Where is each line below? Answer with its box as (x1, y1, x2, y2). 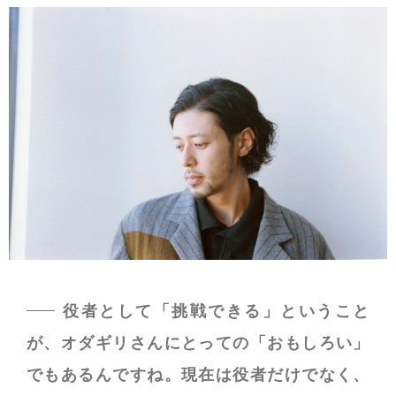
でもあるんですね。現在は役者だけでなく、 (27, 365, 369, 385)
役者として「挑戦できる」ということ (61, 301, 369, 321)
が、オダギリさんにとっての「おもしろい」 (27, 333, 369, 353)
